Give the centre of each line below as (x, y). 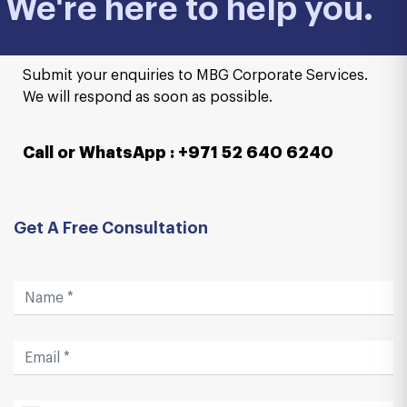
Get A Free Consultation (111, 228)
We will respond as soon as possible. (148, 97)
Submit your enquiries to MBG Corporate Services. (195, 75)
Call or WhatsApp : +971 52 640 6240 (178, 153)
